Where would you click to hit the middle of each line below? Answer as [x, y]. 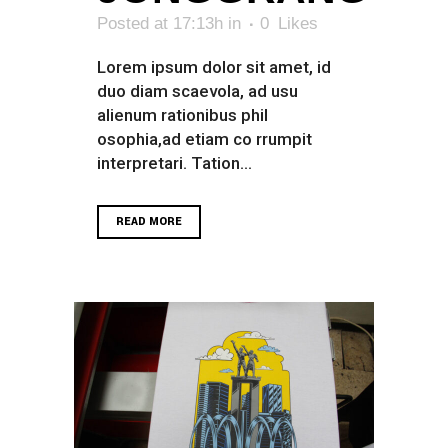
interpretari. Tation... [174, 162]
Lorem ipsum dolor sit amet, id [214, 66]
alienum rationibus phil [182, 114]
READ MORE [149, 221]
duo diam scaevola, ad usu [197, 90]
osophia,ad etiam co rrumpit [204, 138]
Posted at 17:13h [160, 23]
